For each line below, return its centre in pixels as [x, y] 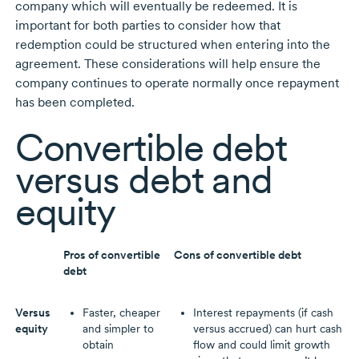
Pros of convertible [111, 255]
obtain [98, 345]
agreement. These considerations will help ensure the [167, 64]
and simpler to [118, 329]
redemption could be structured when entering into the [172, 45]
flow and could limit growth [261, 345]
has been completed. [75, 103]
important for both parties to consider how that [147, 26]
